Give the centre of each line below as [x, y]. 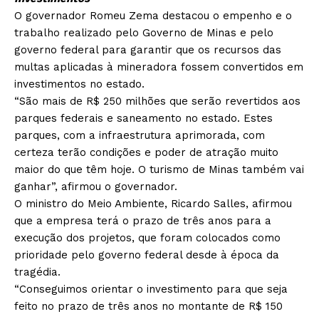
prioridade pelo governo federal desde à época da [147, 255]
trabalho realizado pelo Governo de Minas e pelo [144, 33]
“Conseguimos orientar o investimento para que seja [151, 289]
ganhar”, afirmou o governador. [96, 187]
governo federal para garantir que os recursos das [148, 50]
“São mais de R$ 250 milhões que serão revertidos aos [157, 101]
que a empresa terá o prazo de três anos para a [143, 221]
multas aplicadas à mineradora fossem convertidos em [159, 67]
